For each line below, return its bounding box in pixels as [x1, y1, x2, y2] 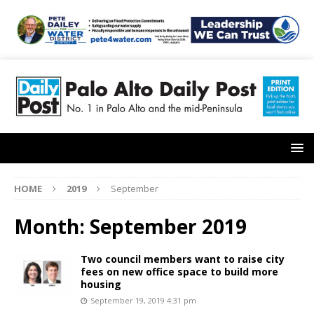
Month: [14, 213, 90, 240]
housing [81, 278, 121, 292]
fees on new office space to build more [81, 265, 278, 279]
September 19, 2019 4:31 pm [90, 295, 196, 306]
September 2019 [90, 213, 247, 240]
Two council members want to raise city [81, 252, 285, 266]
